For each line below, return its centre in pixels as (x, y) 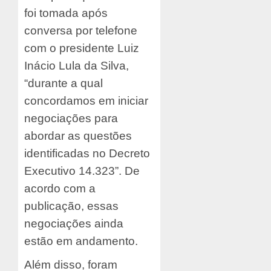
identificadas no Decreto (87, 154)
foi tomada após (66, 13)
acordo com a (60, 189)
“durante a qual (64, 83)
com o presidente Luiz (82, 48)
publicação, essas (71, 206)
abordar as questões (78, 136)
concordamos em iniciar (86, 101)
